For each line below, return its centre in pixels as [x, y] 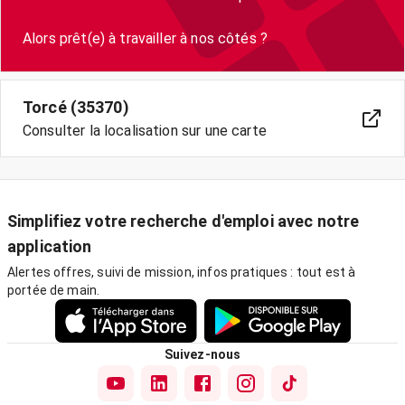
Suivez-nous [202, 354]
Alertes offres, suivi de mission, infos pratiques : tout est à [182, 272]
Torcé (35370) [76, 107]
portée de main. [54, 290]
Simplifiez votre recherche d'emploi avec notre [184, 221]
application [50, 246]
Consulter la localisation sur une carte [145, 131]
